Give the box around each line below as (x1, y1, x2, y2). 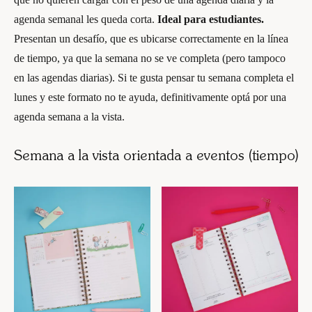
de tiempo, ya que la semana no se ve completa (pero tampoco (14, 52, 286, 64)
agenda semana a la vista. (14, 111, 125, 123)
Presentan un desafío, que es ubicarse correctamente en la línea (14, 33, 288, 45)
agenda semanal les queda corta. (14, 13, 157, 25)
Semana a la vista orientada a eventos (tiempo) (14, 150, 298, 164)
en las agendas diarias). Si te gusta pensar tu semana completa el (14, 72, 294, 84)
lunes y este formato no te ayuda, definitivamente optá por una (14, 91, 286, 103)
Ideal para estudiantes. (157, 13, 264, 25)
